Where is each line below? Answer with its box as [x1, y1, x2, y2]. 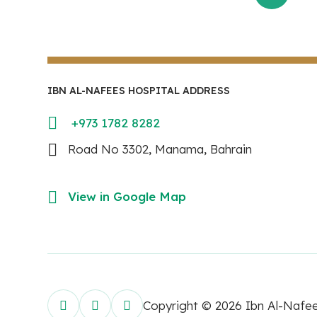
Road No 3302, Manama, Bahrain [68, 142, 253, 157]
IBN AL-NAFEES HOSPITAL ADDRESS [47, 84, 231, 97]
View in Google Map [68, 188, 187, 204]
